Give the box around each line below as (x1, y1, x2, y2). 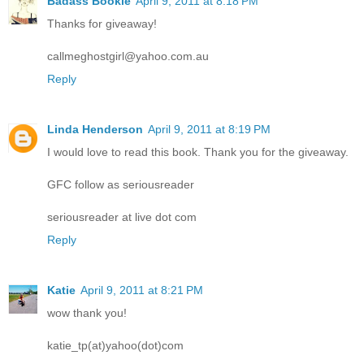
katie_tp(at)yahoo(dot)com (47, 339, 184, 353)
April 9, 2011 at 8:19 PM (148, 123, 271, 136)
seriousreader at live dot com (47, 210, 197, 224)
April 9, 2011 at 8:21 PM (80, 284, 203, 297)
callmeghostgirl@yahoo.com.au (47, 50, 209, 63)
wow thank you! (47, 306, 127, 320)
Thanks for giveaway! (47, 17, 157, 31)
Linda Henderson (47, 123, 143, 136)
